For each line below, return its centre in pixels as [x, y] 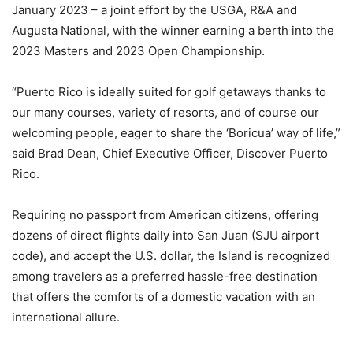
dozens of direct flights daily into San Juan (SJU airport [165, 236]
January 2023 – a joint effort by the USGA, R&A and [154, 10]
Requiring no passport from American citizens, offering [165, 215]
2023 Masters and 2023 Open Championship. [138, 51]
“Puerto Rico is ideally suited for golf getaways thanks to [169, 92]
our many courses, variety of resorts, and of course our [165, 113]
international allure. [66, 318]
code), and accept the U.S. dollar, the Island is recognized [171, 256]
